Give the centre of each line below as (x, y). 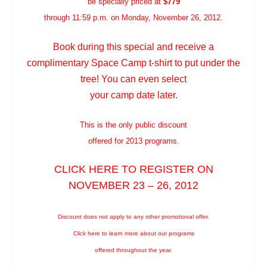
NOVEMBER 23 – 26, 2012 (133, 186)
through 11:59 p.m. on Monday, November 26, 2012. (133, 18)
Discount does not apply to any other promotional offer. (133, 216)
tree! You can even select (133, 79)
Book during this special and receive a (133, 46)
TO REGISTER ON (166, 170)
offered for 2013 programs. (133, 141)
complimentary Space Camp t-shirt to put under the (133, 63)
